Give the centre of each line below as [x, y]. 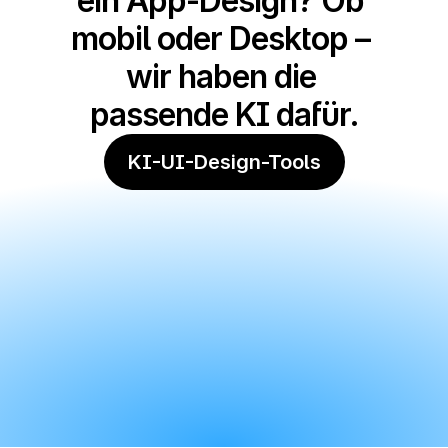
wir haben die [220, 76]
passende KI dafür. [224, 114]
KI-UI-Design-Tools [224, 162]
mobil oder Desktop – [220, 38]
